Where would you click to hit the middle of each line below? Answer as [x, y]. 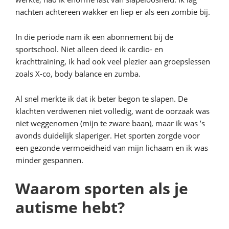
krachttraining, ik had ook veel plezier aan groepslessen [113, 61]
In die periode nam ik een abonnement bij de [94, 37]
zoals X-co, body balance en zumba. [78, 74]
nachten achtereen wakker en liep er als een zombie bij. [113, 12]
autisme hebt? [70, 207]
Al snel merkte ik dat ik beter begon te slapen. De [101, 99]
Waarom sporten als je [102, 188]
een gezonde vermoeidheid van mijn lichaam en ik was [112, 148]
